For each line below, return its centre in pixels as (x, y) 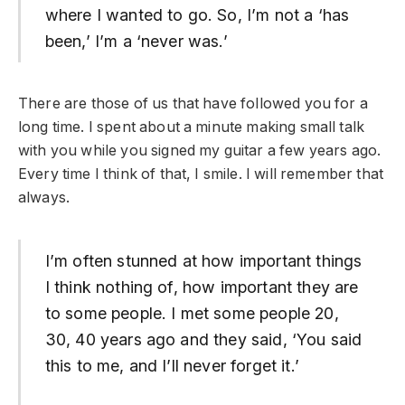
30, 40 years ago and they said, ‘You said (203, 339)
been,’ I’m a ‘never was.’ (136, 42)
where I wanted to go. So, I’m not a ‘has (197, 15)
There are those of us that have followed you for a (193, 104)
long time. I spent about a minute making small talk (192, 127)
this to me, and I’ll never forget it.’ (172, 365)
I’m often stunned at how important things (203, 260)
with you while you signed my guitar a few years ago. (200, 151)
